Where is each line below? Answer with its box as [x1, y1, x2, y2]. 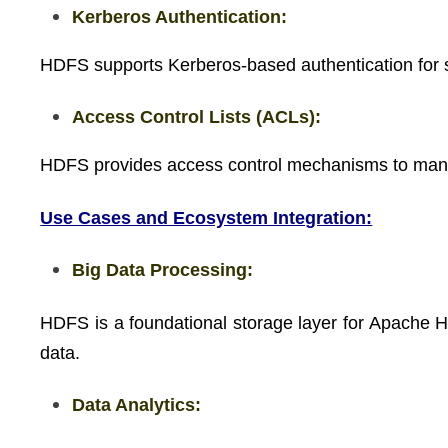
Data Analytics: [72, 395, 202, 415]
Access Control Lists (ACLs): [72, 107, 322, 127]
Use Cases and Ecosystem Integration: [40, 207, 373, 228]
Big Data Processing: [72, 260, 254, 280]
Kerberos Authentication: [72, 6, 288, 27]
